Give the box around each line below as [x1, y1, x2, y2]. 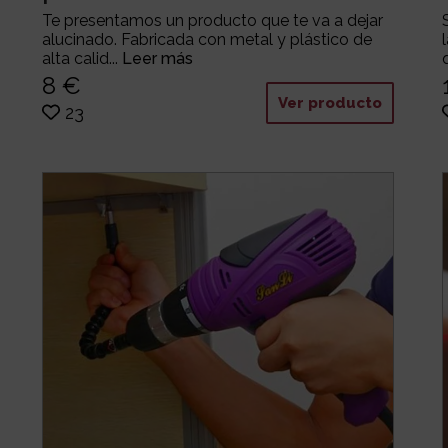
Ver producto [277, 93, 382, 112]
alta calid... [41, 48, 122, 68]
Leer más [121, 48, 193, 68]
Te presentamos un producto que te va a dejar [41, 10, 383, 30]
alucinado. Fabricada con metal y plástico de [41, 29, 372, 49]
